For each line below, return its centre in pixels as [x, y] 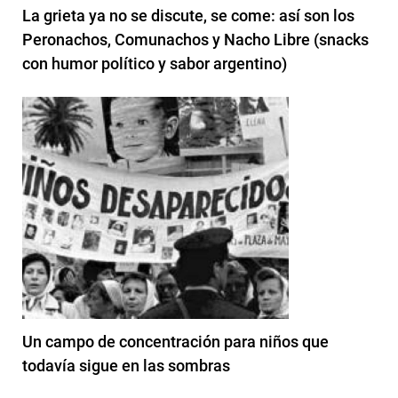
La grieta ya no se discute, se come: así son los [188, 16]
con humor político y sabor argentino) [155, 64]
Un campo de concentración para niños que [175, 342]
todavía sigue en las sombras [126, 366]
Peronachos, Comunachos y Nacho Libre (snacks [195, 40]
